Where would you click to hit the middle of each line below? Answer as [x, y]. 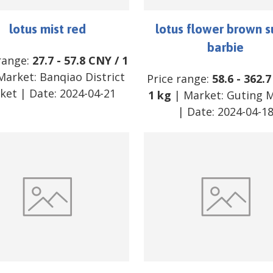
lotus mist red [47, 28]
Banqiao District [82, 76]
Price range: [179, 78]
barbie [226, 47]
